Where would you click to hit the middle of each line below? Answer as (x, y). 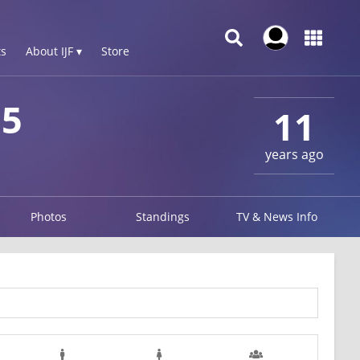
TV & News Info (277, 217)
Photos (48, 217)
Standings (163, 217)
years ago (294, 154)
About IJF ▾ (54, 51)
